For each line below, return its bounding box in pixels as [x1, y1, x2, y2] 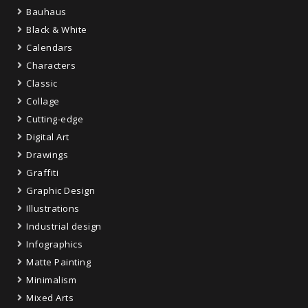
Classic [26, 77, 58, 90]
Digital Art [26, 131, 69, 144]
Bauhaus [26, 5, 67, 19]
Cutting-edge [26, 113, 83, 126]
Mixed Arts [26, 291, 74, 305]
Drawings [26, 148, 68, 162]
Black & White [26, 23, 87, 36]
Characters [26, 59, 76, 72]
